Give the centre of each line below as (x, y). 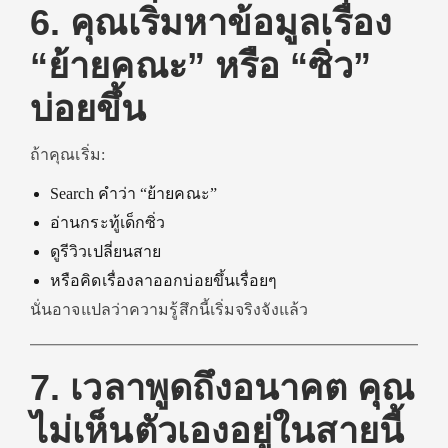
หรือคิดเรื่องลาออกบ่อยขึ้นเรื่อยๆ (164, 280)
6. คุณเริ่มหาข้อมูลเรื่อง (211, 22)
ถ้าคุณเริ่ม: (67, 154)
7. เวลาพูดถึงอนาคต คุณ (222, 387)
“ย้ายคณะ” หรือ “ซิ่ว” (200, 65)
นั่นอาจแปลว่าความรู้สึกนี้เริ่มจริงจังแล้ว (169, 309)
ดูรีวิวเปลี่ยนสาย (106, 251)
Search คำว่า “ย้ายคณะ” (133, 193)
